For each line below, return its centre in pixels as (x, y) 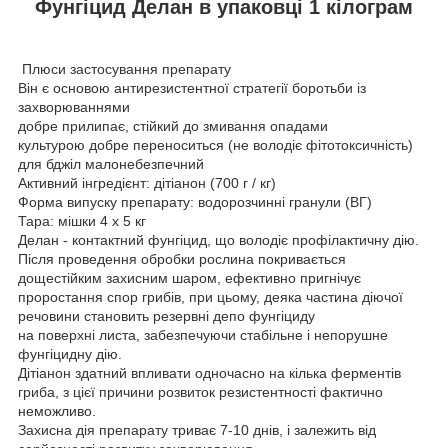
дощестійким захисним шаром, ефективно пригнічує (189, 278)
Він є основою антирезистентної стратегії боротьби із (192, 88)
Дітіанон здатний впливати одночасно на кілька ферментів (209, 373)
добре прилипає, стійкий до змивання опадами (173, 126)
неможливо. (57, 411)
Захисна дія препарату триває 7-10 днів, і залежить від (197, 430)
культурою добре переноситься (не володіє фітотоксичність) (215, 145)
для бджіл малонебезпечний (111, 164)
